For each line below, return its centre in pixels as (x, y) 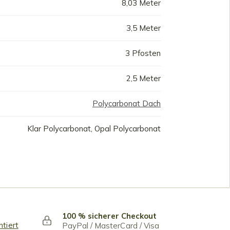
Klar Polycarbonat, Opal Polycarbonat (94, 129)
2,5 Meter (143, 78)
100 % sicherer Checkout (109, 216)
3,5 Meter (143, 28)
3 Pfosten (143, 53)
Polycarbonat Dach (127, 103)
